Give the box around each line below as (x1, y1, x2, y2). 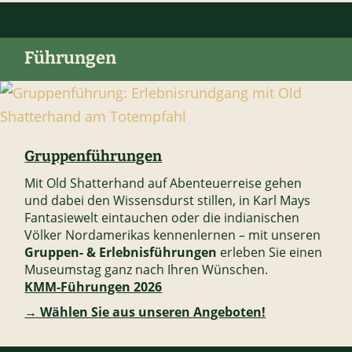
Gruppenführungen (24, 148, 163, 166)
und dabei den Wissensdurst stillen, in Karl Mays (24, 192, 311, 210)
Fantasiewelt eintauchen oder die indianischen (24, 209, 300, 227)
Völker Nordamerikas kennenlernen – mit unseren (24, 226, 321, 244)
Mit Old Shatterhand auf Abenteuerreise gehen (24, 174, 302, 192)
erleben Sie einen (217, 244, 323, 262)
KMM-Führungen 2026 (24, 278, 163, 296)
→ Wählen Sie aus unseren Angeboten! (24, 303, 266, 321)
